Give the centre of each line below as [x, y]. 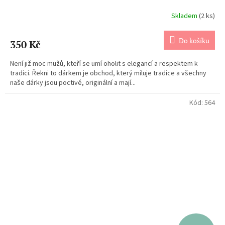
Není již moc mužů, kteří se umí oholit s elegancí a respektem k [104, 64]
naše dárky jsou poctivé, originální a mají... [73, 83]
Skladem [185, 16]
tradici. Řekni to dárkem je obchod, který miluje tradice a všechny [108, 74]
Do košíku [194, 41]
